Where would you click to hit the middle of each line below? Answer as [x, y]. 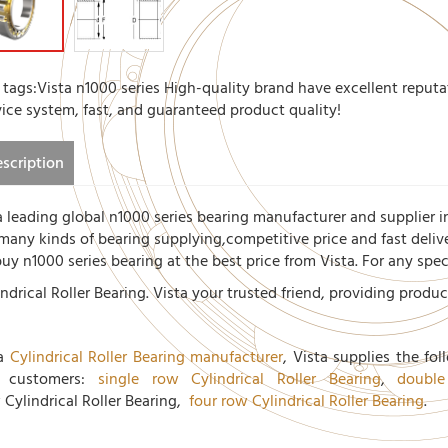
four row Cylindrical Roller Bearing [306, 401]
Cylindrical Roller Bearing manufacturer [146, 357]
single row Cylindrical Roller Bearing [239, 379]
